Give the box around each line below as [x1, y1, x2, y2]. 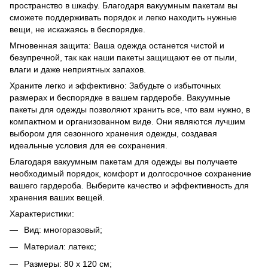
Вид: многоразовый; [24, 225, 102, 234]
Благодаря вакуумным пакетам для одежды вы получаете [10, 157, 237, 166]
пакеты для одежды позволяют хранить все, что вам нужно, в [10, 105, 250, 114]
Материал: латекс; [24, 242, 96, 252]
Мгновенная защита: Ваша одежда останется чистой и [10, 41, 224, 50]
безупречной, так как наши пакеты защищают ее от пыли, [10, 53, 237, 62]
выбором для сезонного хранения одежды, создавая [10, 129, 217, 138]
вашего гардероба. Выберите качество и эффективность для [10, 181, 249, 190]
